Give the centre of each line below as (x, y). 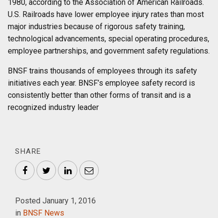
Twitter (64, 170)
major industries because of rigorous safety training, (96, 26)
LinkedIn (88, 170)
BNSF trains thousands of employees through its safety (102, 71)
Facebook (46, 170)
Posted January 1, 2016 (55, 200)
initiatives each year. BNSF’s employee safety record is (101, 83)
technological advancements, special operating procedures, (109, 38)
